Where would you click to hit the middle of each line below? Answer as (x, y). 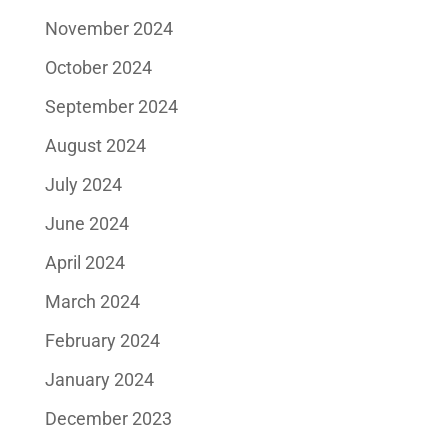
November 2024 (108, 28)
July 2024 (83, 184)
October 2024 (98, 67)
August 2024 (95, 145)
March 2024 (92, 301)
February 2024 (102, 340)
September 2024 (111, 106)
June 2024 (86, 223)
